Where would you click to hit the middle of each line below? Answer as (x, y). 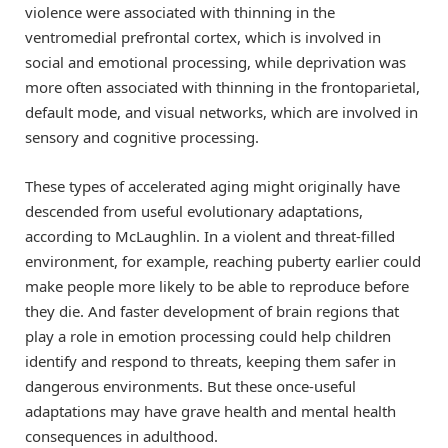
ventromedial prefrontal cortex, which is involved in (203, 37)
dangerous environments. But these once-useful (190, 385)
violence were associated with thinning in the (180, 12)
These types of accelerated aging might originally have (212, 185)
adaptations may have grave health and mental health (210, 410)
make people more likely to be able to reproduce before (217, 285)
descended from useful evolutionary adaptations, (194, 210)
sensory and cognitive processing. (142, 137)
